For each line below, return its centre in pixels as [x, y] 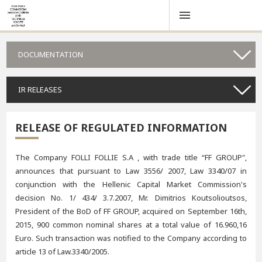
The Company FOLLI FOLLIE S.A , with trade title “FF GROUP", [131, 157]
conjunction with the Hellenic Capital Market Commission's [131, 184]
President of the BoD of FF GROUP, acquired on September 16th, [131, 211]
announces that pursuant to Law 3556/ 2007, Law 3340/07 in [131, 171]
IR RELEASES [40, 89]
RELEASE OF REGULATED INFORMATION [121, 127]
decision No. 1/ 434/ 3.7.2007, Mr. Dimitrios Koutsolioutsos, [131, 198]
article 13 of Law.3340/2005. [63, 251]
